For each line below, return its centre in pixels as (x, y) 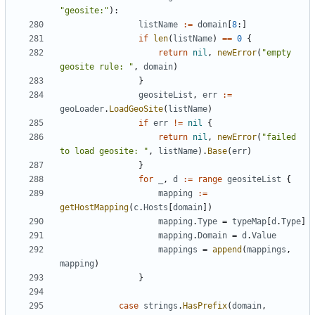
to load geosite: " (104, 152)
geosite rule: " (97, 67)
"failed (279, 137)
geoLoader (82, 109)
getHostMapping (94, 208)
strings (161, 306)
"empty (276, 53)
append (227, 250)
